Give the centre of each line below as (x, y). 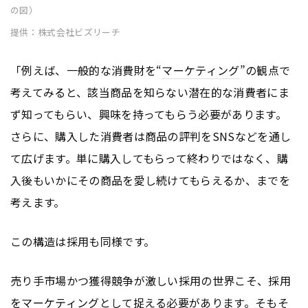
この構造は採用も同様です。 (83, 241)
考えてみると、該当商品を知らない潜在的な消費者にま (150, 92)
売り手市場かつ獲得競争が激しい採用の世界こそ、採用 (151, 280)
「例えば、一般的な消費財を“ (86, 70)
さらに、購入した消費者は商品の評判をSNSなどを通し (151, 136)
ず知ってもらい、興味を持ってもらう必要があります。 (149, 114)
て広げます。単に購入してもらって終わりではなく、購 (149, 158)
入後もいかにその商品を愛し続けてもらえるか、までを (151, 180)
